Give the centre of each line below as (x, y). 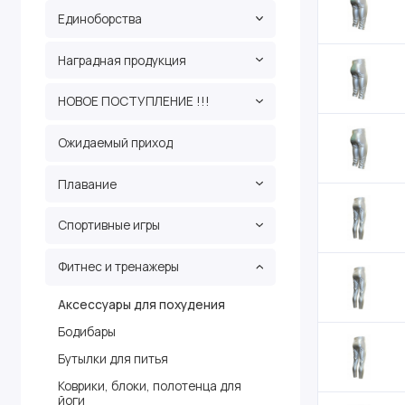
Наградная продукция (122, 60)
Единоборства (99, 18)
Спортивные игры (108, 225)
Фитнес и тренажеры (118, 267)
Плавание (87, 184)
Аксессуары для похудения (141, 305)
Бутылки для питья (113, 358)
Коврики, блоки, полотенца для (149, 385)
